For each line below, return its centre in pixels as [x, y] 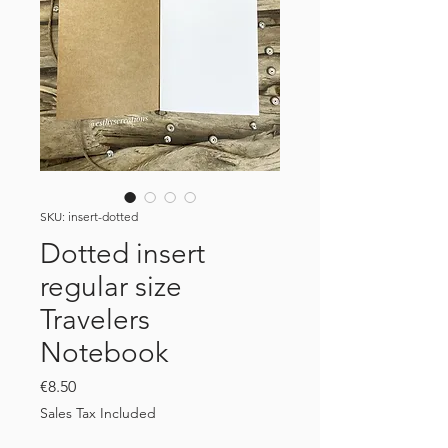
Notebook [104, 352]
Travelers [95, 319]
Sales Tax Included [98, 412]
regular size [111, 286]
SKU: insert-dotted [89, 216]
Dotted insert [122, 253]
